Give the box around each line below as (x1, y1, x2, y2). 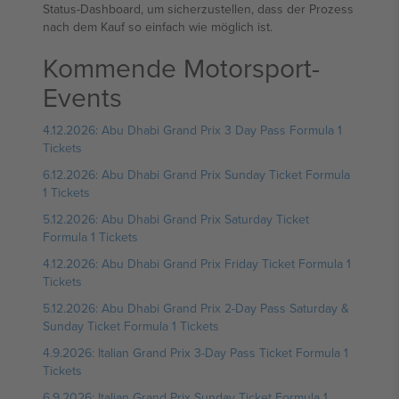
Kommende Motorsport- (43, 49, 320, 86)
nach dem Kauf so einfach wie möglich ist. (43, 18, 273, 36)
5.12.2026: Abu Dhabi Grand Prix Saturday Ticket (43, 210, 309, 228)
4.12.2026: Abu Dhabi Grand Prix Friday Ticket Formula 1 (43, 255, 351, 273)
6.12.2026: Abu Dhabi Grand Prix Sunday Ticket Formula (43, 166, 350, 183)
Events (43, 78, 122, 116)
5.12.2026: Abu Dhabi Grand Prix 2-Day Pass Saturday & (43, 299, 349, 317)
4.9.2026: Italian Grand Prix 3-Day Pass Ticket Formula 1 (43, 344, 348, 362)
